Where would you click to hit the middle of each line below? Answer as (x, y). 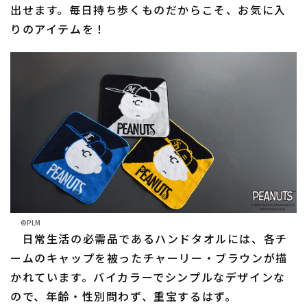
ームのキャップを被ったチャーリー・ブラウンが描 (149, 257)
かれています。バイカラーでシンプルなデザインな (148, 277)
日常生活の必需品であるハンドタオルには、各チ (149, 238)
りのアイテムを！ (58, 28)
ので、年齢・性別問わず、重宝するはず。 (124, 296)
